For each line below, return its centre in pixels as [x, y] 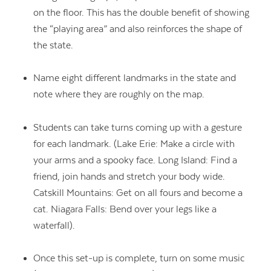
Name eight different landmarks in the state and [134, 78]
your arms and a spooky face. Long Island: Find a [135, 160]
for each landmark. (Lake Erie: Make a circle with [134, 144]
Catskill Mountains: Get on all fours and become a [138, 193]
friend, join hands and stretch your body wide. [129, 176]
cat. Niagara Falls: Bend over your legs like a [125, 209]
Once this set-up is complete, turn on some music [139, 259]
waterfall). [54, 225]
